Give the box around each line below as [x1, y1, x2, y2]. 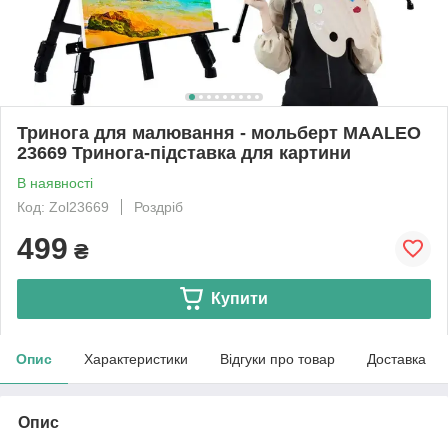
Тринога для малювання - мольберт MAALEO [17, 122, 421, 143]
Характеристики [84, 350, 188, 367]
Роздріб [134, 198, 183, 215]
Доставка [367, 350, 426, 367]
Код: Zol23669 [17, 198, 109, 215]
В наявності [17, 174, 93, 191]
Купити [210, 289, 268, 307]
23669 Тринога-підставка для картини [17, 142, 351, 163]
